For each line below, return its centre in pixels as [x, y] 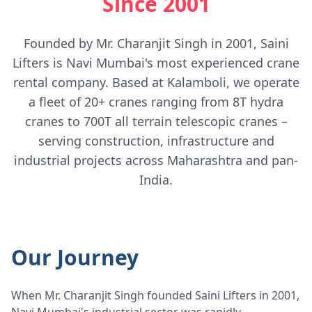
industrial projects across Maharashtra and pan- [156, 160]
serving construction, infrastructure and [156, 141]
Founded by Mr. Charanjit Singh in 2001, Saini [156, 43]
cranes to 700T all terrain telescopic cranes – [156, 121]
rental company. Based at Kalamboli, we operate [156, 82]
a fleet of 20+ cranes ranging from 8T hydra [156, 102]
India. [156, 180]
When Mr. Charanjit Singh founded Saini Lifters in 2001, [155, 295]
